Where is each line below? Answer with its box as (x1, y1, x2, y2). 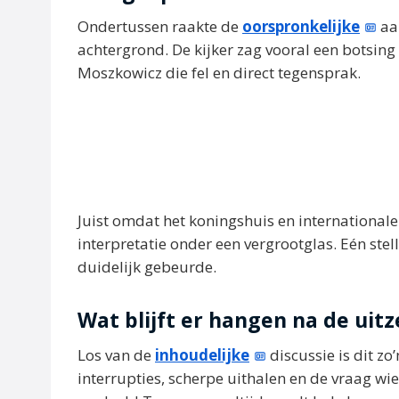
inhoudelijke (155, 345, 249, 365)
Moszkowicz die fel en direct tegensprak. (77, 62, 361, 83)
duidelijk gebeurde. (77, 256, 216, 277)
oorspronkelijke (242, 16, 360, 37)
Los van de (77, 345, 155, 365)
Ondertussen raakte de (77, 16, 242, 37)
